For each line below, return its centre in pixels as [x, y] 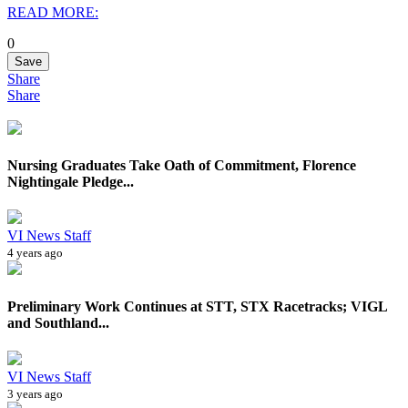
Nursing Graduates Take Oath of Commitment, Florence [182, 166]
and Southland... [58, 322]
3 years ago [35, 393]
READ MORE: [53, 12]
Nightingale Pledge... [71, 182]
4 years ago [35, 253]
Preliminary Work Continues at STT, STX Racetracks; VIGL [197, 306]
